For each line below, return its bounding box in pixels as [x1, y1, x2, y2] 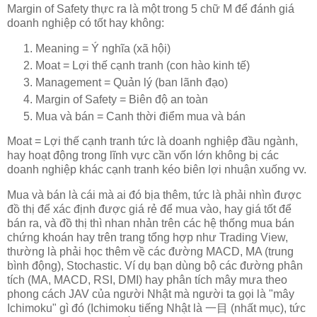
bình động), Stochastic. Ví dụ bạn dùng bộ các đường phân [7, 260, 303, 272]
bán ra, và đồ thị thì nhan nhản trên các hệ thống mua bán [7, 217, 294, 230]
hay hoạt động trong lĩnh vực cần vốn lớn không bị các [7, 149, 279, 162]
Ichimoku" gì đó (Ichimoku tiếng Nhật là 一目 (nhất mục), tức [7, 302, 306, 315]
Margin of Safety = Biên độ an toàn [35, 93, 208, 105]
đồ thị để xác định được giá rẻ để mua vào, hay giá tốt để [7, 203, 292, 216]
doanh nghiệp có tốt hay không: [7, 16, 164, 29]
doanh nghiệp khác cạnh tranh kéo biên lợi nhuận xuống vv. [7, 163, 306, 176]
